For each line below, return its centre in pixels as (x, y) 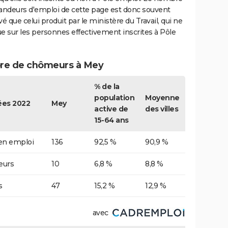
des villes (162, 109)
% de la (107, 87)
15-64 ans (111, 120)
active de (111, 109)
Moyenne (162, 98)
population (114, 98)
